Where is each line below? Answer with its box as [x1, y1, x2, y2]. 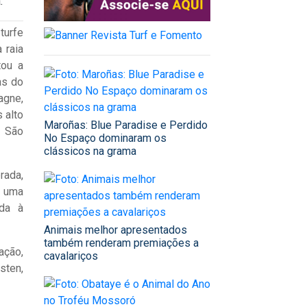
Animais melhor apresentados [44, 223, 187, 237]
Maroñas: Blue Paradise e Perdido [44, 119, 208, 132]
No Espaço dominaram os [44, 132, 167, 145]
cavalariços [44, 249, 98, 263]
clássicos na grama [44, 145, 136, 158]
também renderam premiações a [44, 236, 199, 250]
